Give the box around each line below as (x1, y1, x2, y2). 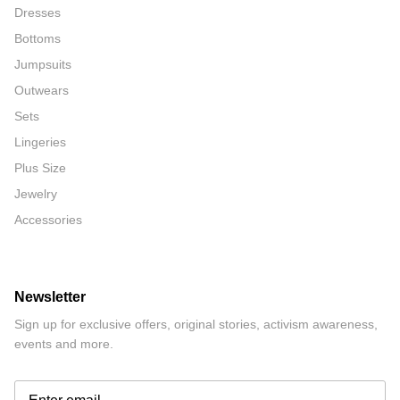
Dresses (14, 5, 61, 20)
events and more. (14, 337, 113, 351)
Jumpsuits (14, 57, 71, 71)
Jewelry (14, 187, 57, 201)
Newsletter (14, 289, 86, 304)
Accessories (14, 212, 82, 227)
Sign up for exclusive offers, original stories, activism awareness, (14, 317, 378, 331)
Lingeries (14, 135, 66, 149)
